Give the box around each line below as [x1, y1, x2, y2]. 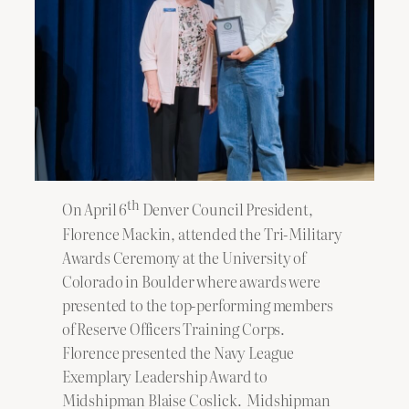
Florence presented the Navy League [61, 341, 295, 363]
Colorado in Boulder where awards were [61, 269, 320, 292]
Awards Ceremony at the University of [61, 246, 306, 268]
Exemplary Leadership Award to [61, 364, 267, 387]
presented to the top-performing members [61, 293, 333, 316]
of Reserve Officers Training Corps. [61, 317, 288, 340]
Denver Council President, [139, 198, 313, 221]
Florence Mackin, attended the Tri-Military [61, 222, 342, 245]
